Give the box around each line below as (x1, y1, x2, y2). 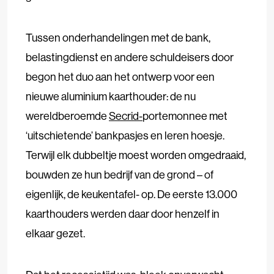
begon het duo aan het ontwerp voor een (26, 69, 215, 84)
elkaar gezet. (26, 226, 85, 240)
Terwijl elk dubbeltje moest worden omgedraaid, (26, 147, 246, 162)
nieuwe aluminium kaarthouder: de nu (26, 89, 196, 103)
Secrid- (109, 108, 143, 123)
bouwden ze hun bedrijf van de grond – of (26, 167, 213, 182)
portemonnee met (143, 108, 228, 123)
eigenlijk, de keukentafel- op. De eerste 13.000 (26, 187, 237, 201)
